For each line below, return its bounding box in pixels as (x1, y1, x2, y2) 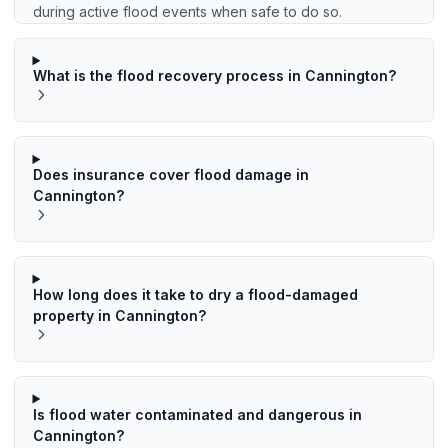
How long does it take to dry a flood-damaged (32, 285, 358, 303)
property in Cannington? (32, 306, 206, 324)
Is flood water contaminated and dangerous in (32, 405, 362, 423)
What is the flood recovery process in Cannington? (32, 67, 396, 85)
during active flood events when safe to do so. (32, 2, 342, 20)
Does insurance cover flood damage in (32, 166, 309, 184)
